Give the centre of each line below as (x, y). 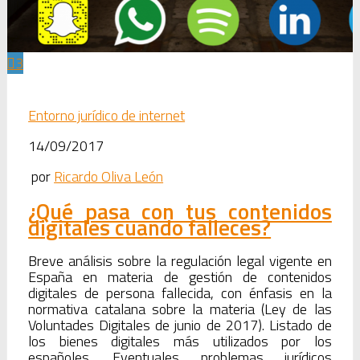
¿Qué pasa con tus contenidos (180, 211)
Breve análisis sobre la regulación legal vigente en (180, 261)
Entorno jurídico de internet (107, 115)
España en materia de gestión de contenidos (180, 277)
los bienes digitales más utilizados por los (180, 342)
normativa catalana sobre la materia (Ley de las (180, 309)
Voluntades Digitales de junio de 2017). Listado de (180, 325)
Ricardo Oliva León (109, 177)
